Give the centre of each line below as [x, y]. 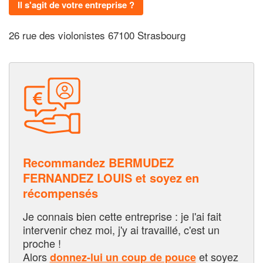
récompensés [60, 193]
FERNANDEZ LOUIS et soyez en [111, 177]
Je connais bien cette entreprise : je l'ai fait [122, 216]
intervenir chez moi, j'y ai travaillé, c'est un [121, 229]
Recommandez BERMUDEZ [98, 162]
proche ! [42, 243]
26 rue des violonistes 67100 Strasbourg [97, 35]
